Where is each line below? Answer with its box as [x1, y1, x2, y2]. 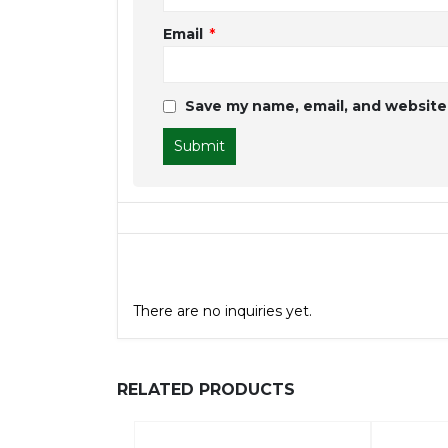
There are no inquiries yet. [133, 301, 312, 320]
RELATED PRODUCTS [117, 379, 295, 399]
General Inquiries [133, 251, 300, 276]
